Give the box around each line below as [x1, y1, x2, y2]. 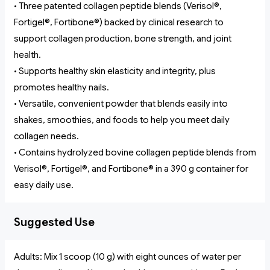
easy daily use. [14, 180, 74, 191]
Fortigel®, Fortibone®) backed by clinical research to [14, 17, 224, 28]
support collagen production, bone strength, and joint [14, 33, 231, 45]
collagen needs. [14, 131, 79, 142]
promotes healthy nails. [14, 82, 109, 93]
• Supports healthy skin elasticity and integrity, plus [14, 66, 216, 77]
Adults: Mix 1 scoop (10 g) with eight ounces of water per [14, 251, 241, 263]
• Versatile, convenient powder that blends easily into [14, 98, 228, 110]
